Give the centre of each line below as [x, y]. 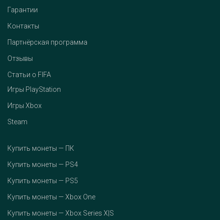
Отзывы [20, 59]
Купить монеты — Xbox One [51, 197]
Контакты [23, 26]
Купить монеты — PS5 [43, 181]
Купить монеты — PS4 [43, 165]
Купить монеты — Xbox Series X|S [61, 213]
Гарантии [23, 10]
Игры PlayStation [34, 90]
